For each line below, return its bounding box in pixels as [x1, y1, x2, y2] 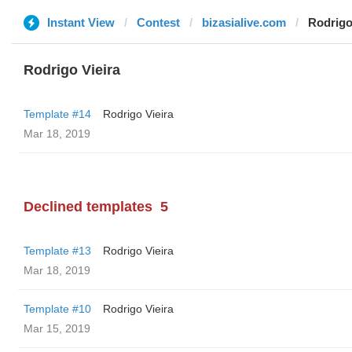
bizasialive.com [202, 16, 286, 29]
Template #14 [24, 108, 91, 120]
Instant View [47, 16, 115, 29]
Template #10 [24, 302, 91, 315]
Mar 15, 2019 [24, 322, 90, 335]
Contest [137, 16, 180, 29]
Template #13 [24, 244, 91, 257]
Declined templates [24, 199, 152, 214]
